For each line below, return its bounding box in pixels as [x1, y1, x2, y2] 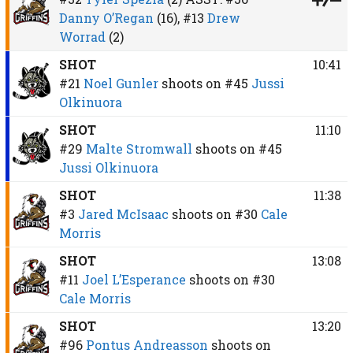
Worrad [58, 28, 106, 45]
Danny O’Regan [58, 9, 154, 26]
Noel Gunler [83, 74, 158, 91]
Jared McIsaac [77, 205, 169, 222]
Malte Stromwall [85, 139, 192, 157]
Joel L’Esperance [81, 270, 186, 288]
